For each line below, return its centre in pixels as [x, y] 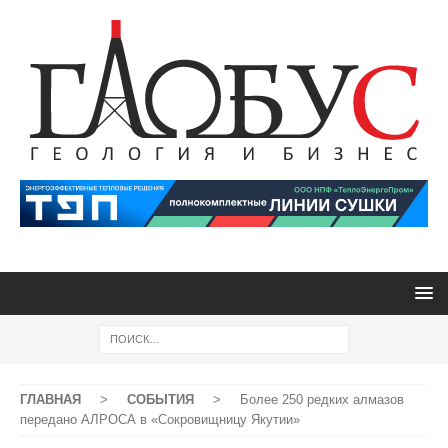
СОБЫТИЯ [160, 399]
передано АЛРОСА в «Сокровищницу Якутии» [160, 419]
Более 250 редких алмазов [322, 399]
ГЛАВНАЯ [50, 399]
